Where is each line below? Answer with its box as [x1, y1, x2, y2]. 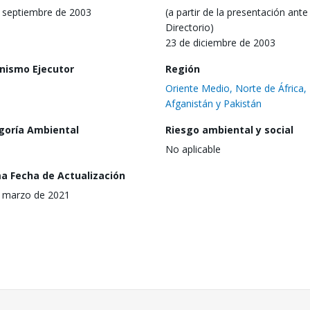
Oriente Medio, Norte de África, [165, 81, 307, 95]
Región [165, 62, 200, 75]
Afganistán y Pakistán [165, 96, 262, 110]
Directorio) [165, 20, 214, 34]
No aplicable [165, 142, 221, 156]
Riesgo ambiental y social [165, 122, 293, 136]
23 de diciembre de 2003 [165, 35, 275, 49]
